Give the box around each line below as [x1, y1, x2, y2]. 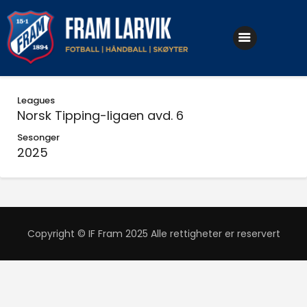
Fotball [58, 99, 102, 117]
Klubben [58, 74, 110, 92]
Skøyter [58, 150, 108, 168]
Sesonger [17, 130, 60, 144]
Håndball [58, 125, 114, 143]
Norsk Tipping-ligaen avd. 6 [17, 106, 184, 124]
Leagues [17, 93, 55, 107]
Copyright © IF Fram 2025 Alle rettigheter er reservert [27, 227, 280, 241]
